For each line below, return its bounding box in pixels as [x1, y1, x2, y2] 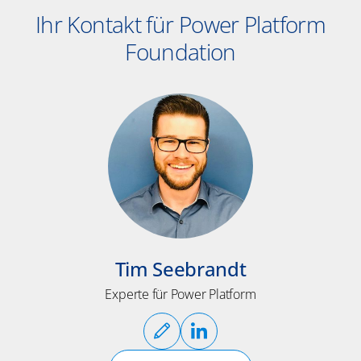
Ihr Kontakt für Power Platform [35, 9, 326, 40]
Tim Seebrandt [114, 255, 247, 283]
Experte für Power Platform [105, 285, 256, 304]
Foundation [125, 36, 236, 68]
